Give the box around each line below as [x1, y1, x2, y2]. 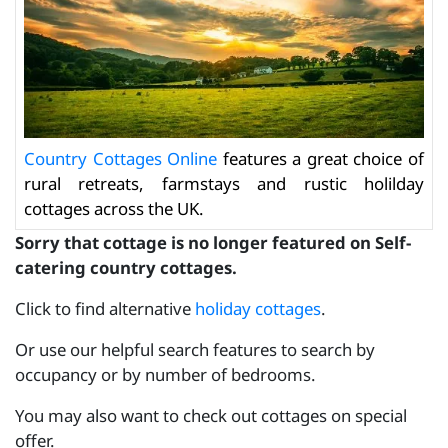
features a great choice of [217, 146, 425, 170]
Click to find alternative [15, 296, 195, 320]
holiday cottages [195, 296, 321, 320]
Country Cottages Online [24, 146, 218, 170]
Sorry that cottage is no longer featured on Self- [15, 230, 411, 254]
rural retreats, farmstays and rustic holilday [24, 171, 424, 195]
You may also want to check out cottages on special [15, 403, 407, 427]
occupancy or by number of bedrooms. [15, 362, 316, 386]
